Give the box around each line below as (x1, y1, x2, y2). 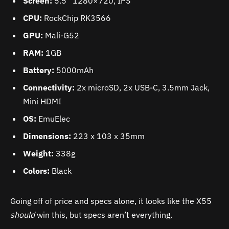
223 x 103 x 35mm (71, 130, 145, 141)
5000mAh (54, 64, 94, 75)
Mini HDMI (23, 96, 61, 106)
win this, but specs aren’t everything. (35, 209, 172, 220)
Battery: (23, 64, 54, 75)
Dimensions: (23, 130, 71, 141)
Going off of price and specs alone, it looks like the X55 (10, 195, 212, 206)
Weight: (23, 148, 54, 158)
